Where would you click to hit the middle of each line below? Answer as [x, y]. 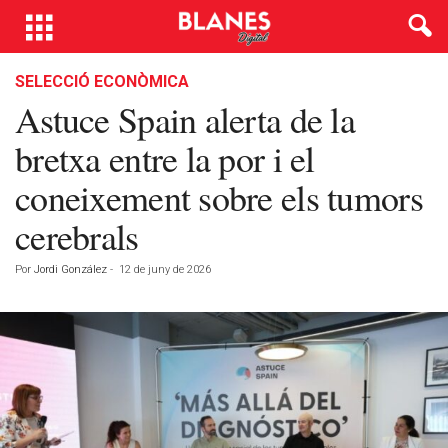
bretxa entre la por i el [165, 158]
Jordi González [70, 269]
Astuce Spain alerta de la [185, 119]
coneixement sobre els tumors [219, 197]
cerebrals [77, 236]
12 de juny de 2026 [165, 269]
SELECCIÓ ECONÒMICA [102, 81]
